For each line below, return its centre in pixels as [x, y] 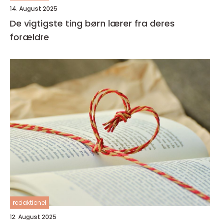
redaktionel [29, 203]
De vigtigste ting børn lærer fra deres [92, 23]
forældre [29, 37]
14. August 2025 [34, 9]
